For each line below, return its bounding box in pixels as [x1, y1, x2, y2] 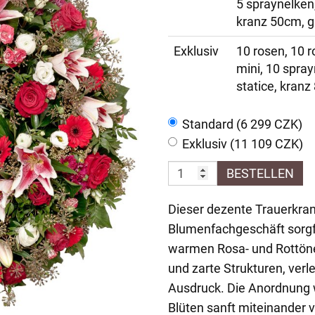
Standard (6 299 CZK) [182, 117, 302, 131]
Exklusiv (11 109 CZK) [182, 136, 303, 151]
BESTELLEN [226, 166, 294, 181]
